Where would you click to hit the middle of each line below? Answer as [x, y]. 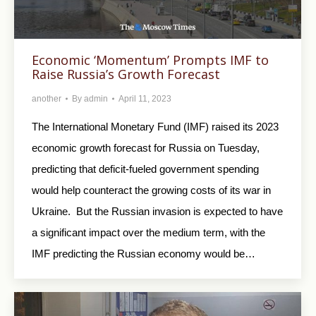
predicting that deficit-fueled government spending [145, 169]
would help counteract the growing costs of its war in [151, 190]
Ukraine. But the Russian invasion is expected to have [157, 211]
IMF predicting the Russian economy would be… [144, 253]
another [47, 98]
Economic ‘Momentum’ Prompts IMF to [150, 60]
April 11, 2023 [145, 98]
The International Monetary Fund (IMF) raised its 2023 [155, 126]
